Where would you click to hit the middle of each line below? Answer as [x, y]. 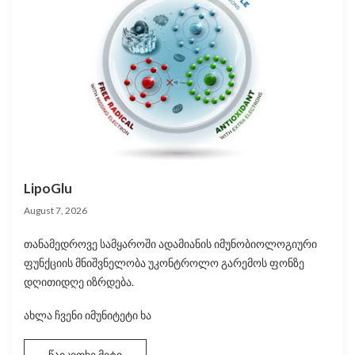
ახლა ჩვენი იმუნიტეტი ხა [88, 315]
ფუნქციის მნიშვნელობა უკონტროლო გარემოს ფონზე [164, 263]
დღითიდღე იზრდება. [79, 282]
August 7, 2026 [55, 211]
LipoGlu [48, 189]
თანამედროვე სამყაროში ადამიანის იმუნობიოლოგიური [170, 244]
